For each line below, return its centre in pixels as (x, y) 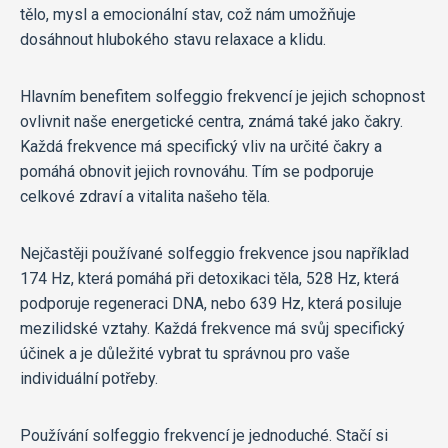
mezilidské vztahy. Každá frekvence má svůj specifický (212, 329)
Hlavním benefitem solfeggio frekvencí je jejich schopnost (222, 97)
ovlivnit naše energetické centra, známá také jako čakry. (211, 122)
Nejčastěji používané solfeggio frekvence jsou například (214, 254)
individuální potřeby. (89, 379)
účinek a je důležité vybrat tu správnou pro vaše (185, 354)
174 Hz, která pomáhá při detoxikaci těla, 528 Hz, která (209, 279)
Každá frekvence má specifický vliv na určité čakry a (201, 147)
